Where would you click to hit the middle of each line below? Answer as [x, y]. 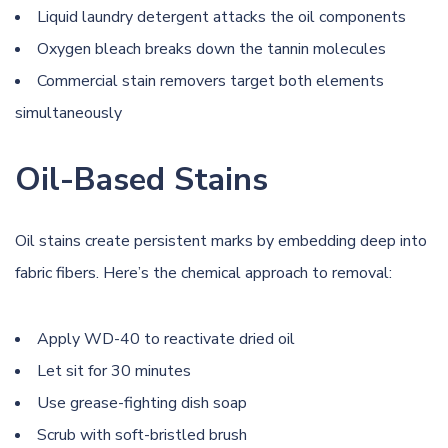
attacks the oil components [307, 16]
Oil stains [48, 240]
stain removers [174, 80]
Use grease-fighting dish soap [142, 402]
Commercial [79, 80]
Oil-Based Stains [141, 179]
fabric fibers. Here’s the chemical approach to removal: [203, 272]
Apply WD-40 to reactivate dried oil [166, 338]
